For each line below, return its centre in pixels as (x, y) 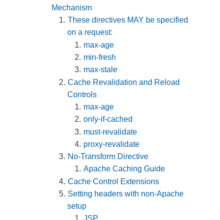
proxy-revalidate (112, 144)
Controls (82, 94)
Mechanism (72, 8)
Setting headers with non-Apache (126, 194)
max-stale (101, 70)
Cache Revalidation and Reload (124, 82)
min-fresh (100, 57)
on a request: (90, 32)
